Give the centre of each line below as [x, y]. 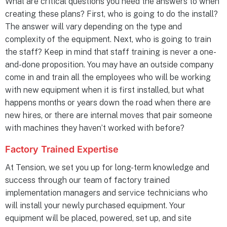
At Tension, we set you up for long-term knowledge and [107, 168]
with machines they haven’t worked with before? [96, 128]
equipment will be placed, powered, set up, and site [98, 218]
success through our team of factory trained [87, 180]
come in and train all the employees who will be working [108, 78]
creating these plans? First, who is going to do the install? [111, 14]
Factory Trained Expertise [62, 149]
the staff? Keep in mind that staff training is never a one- [111, 52]
